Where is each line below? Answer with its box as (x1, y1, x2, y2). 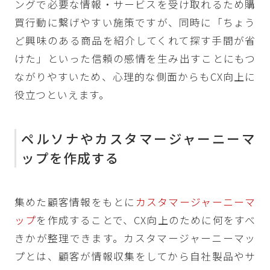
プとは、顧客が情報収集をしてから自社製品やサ (14, 249, 256, 264)
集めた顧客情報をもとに (14, 195, 136, 210)
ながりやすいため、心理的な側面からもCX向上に (14, 69, 256, 84)
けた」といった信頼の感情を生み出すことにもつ (14, 51, 256, 66)
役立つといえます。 (14, 87, 110, 102)
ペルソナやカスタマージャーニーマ (21, 129, 256, 148)
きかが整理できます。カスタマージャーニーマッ (14, 231, 256, 246)
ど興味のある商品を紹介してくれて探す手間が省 (14, 33, 256, 48)
